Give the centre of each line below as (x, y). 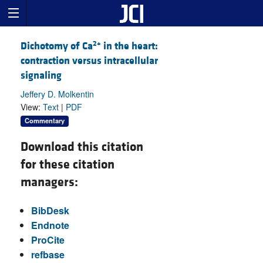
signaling (41, 76)
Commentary (45, 121)
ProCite (48, 240)
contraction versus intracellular (89, 61)
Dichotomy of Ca (57, 46)
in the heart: (129, 46)
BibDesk (50, 210)
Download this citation (82, 147)
